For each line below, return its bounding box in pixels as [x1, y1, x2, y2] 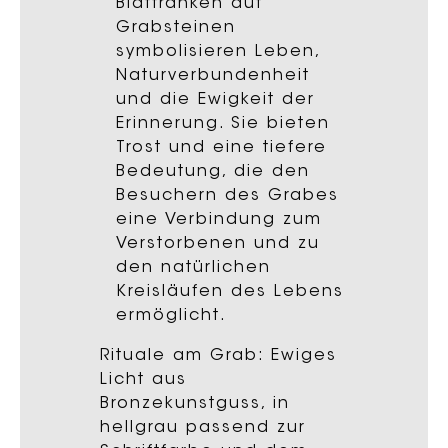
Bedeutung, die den [116, 163, 310, 180]
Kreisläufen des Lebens [116, 283, 344, 300]
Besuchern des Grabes [116, 187, 339, 204]
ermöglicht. [116, 307, 227, 324]
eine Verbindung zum [116, 211, 322, 228]
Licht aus [100, 371, 187, 388]
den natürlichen [116, 259, 271, 276]
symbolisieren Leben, [116, 43, 320, 60]
